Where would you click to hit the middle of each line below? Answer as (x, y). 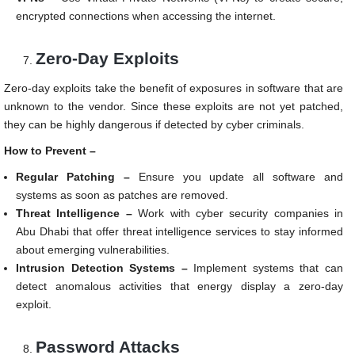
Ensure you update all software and (236, 177)
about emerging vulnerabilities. (93, 250)
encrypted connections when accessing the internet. (146, 16)
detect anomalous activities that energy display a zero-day (179, 286)
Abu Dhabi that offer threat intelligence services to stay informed (179, 232)
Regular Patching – (73, 177)
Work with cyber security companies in (237, 214)
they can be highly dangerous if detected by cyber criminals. (154, 125)
